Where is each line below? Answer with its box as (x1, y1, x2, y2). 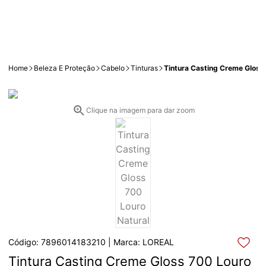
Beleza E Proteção (34, 63, 95, 72)
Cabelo (101, 63, 125, 72)
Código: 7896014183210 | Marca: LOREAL (8, 237, 174, 247)
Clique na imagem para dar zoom (85, 105, 195, 115)
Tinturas (131, 63, 158, 72)
